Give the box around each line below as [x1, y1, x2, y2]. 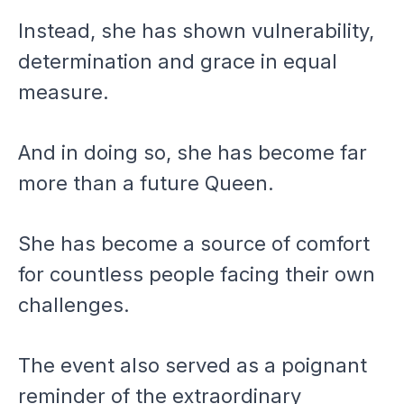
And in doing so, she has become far [18, 140, 367, 164]
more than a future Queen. [18, 170, 274, 195]
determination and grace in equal [18, 49, 337, 73]
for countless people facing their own [18, 262, 375, 286]
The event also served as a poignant [18, 353, 367, 377]
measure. [18, 79, 109, 104]
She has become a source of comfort [18, 231, 370, 255]
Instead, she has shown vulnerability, [18, 18, 374, 42]
